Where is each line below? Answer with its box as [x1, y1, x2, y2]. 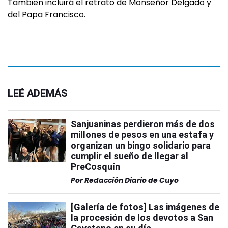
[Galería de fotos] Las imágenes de [71, 202, 219, 212]
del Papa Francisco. [8, 9, 85, 20]
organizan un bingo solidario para [71, 140, 211, 151]
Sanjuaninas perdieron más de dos [71, 119, 215, 129]
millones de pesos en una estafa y [71, 129, 214, 140]
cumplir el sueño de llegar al [71, 151, 188, 161]
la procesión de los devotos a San [71, 212, 213, 223]
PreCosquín [71, 161, 120, 172]
